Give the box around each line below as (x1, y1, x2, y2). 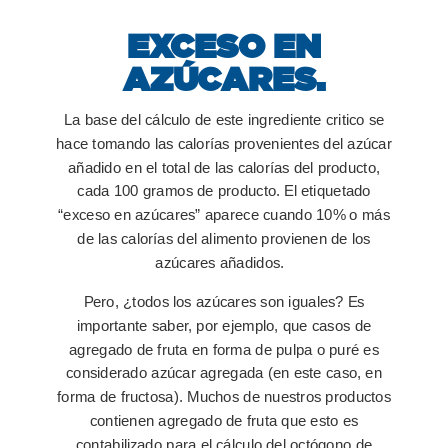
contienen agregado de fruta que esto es (89, 413, 359, 430)
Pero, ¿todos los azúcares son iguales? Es (83, 293, 365, 311)
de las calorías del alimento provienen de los (77, 231, 371, 248)
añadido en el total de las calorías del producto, (68, 159, 380, 176)
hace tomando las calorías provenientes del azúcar (56, 135, 392, 153)
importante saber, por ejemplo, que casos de (76, 317, 372, 335)
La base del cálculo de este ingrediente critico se (63, 111, 385, 129)
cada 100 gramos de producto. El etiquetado (77, 183, 371, 200)
